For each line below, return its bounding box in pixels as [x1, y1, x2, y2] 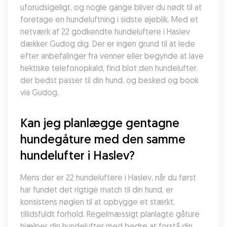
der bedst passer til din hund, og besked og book [20, 75, 199, 85]
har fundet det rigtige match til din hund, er [20, 184, 173, 195]
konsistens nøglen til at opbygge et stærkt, [20, 197, 175, 207]
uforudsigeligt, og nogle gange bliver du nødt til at [20, 2, 202, 12]
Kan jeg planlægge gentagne [20, 115, 179, 130]
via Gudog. [20, 87, 59, 97]
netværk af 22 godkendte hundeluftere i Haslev [20, 26, 190, 36]
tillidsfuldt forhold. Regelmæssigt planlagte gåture [20, 209, 200, 219]
